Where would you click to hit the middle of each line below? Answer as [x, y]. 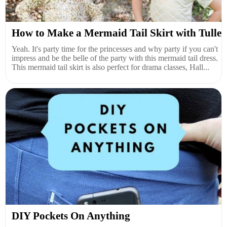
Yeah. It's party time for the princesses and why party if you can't [115, 49]
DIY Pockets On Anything [71, 216]
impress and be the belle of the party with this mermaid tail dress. [115, 58]
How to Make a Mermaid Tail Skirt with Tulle [117, 33]
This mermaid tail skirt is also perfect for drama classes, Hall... [110, 67]
